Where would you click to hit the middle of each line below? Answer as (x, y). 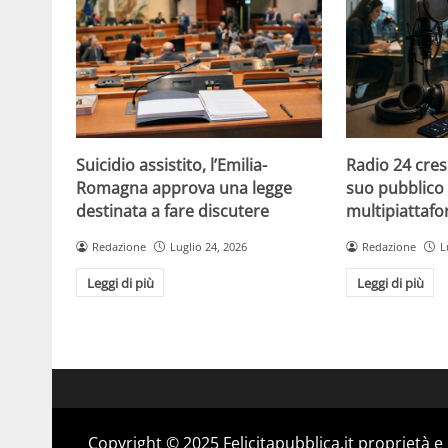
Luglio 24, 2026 (208, 246)
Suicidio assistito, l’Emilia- (171, 164)
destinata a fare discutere (172, 210)
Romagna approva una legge (184, 187)
